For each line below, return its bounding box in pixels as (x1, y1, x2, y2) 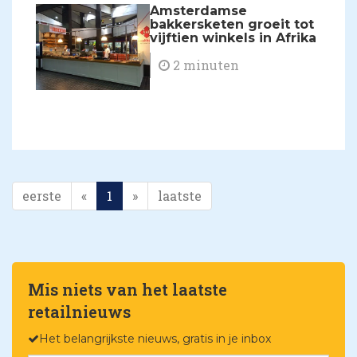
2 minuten (170, 57, 240, 74)
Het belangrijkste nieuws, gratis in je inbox (39, 331, 271, 347)
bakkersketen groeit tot (150, 17, 315, 33)
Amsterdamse (150, 3, 248, 19)
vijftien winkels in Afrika (150, 30, 317, 46)
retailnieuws (28, 301, 131, 323)
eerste (22, 187, 61, 205)
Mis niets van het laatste (28, 279, 227, 300)
